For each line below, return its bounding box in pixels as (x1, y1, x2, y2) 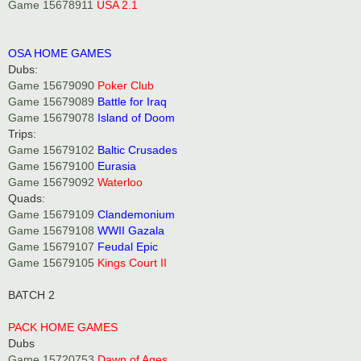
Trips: (8, 127, 36, 140)
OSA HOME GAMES (8, 46, 111, 60)
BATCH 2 (8, 288, 55, 301)
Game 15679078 (8, 110, 94, 124)
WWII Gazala (98, 223, 164, 237)
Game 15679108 (8, 223, 94, 237)
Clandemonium (98, 207, 175, 221)
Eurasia (98, 159, 136, 172)
